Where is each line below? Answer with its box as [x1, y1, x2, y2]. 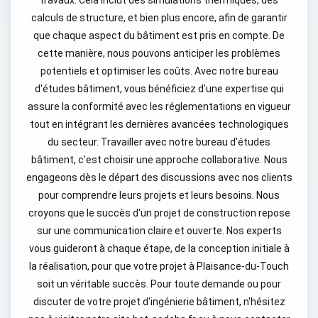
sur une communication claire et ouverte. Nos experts [36, 225, 282, 236]
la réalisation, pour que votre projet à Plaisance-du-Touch [29, 261, 289, 272]
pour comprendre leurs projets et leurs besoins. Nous [38, 190, 280, 201]
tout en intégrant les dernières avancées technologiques [29, 119, 289, 130]
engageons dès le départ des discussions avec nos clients [26, 172, 292, 183]
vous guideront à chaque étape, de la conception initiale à [28, 243, 290, 254]
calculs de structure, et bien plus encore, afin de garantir [31, 12, 287, 23]
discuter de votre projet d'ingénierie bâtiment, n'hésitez [33, 296, 285, 307]
